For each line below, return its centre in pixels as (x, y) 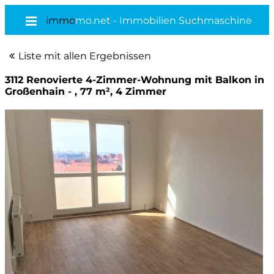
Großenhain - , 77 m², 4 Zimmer (86, 91)
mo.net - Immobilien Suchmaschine (164, 20)
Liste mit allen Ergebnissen (85, 56)
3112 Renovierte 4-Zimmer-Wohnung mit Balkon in (135, 80)
